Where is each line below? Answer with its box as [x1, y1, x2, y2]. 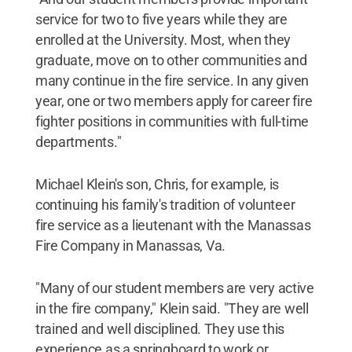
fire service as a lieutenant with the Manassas [35, 217, 311, 233]
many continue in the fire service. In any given [35, 72, 310, 89]
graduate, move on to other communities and [35, 52, 307, 68]
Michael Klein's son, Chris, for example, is [35, 176, 280, 192]
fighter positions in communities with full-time [35, 113, 310, 130]
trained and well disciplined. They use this [35, 321, 285, 337]
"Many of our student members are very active [35, 280, 314, 296]
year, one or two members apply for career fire [35, 93, 313, 109]
